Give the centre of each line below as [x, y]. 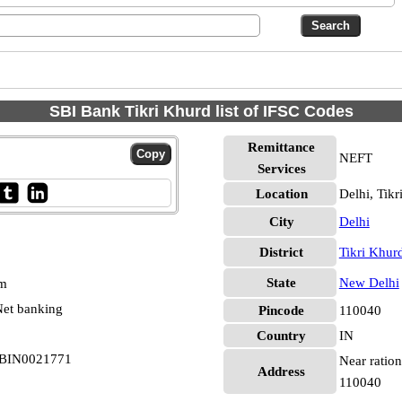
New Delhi [369, 283]
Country [282, 336]
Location [281, 194]
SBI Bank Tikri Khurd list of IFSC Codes [201, 111]
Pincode [282, 310]
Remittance [282, 147]
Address [282, 371]
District [282, 252]
